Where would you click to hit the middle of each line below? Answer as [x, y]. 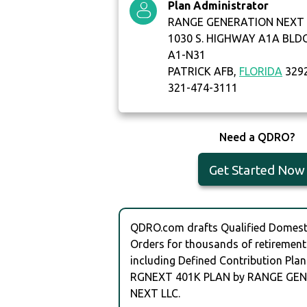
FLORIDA [261, 72]
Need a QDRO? [257, 137]
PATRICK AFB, [204, 72]
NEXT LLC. [156, 293]
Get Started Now [257, 170]
